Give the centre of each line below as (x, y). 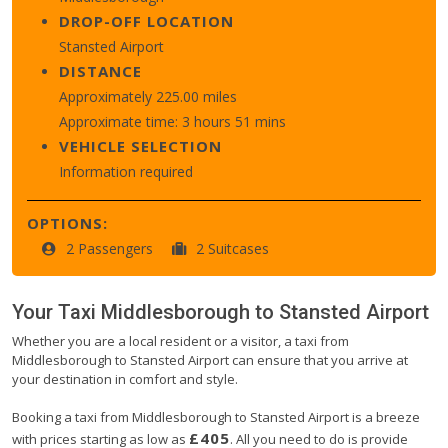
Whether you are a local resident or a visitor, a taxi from (180, 340)
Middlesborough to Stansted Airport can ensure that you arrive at (210, 359)
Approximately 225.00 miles (148, 96)
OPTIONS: (67, 222)
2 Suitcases (232, 248)
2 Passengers (111, 248)
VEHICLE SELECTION (140, 145)
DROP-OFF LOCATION (146, 20)
